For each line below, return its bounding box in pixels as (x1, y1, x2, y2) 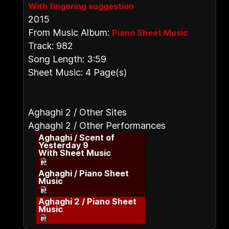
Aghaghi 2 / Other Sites (28, 107, 127, 118)
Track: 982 (28, 40, 73, 51)
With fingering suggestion (28, 1, 134, 11)
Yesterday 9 (38, 140, 88, 150)
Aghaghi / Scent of (38, 132, 114, 143)
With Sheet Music (38, 148, 111, 158)
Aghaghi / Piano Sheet (38, 168, 129, 178)
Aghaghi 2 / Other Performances (28, 120, 166, 131)
